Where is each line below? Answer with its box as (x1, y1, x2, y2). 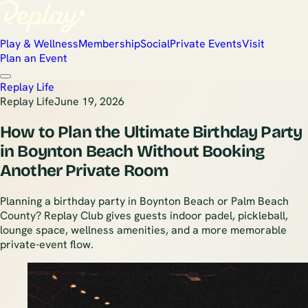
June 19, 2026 (54, 94, 124, 109)
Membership (78, 36, 140, 51)
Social (140, 36, 170, 51)
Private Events (170, 36, 242, 51)
